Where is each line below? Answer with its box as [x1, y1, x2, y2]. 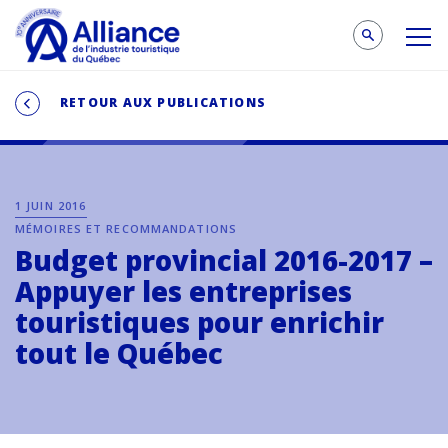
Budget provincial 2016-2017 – [15, 242, 433, 279]
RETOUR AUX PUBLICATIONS [60, 93, 267, 111]
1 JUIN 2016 [15, 198, 87, 213]
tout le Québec [15, 335, 223, 372]
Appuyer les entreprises [15, 273, 352, 310]
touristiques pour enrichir [15, 304, 384, 341]
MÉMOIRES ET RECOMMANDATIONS [15, 221, 238, 236]
